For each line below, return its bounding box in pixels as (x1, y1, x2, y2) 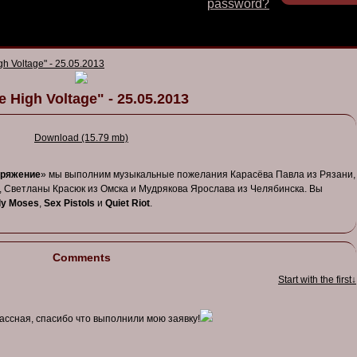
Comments (52, 251, 111, 264)
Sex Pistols (44, 198, 95, 209)
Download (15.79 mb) (34, 132, 128, 143)
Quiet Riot (105, 198, 150, 209)
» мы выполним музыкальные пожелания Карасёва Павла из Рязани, (41, 169, 355, 180)
